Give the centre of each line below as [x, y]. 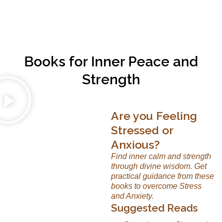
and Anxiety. [132, 196]
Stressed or [142, 130]
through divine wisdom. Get [159, 166]
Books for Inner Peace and [111, 61]
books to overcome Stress [156, 186]
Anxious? [135, 144]
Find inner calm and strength [161, 156]
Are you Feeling [154, 115]
